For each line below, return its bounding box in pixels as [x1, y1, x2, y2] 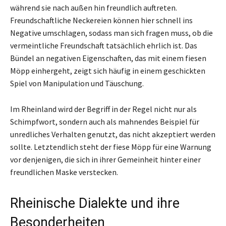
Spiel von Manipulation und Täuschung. [10, 78, 144, 88]
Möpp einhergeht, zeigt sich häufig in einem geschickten [10, 65, 205, 76]
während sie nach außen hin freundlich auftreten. [10, 2, 177, 13]
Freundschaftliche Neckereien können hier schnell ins [10, 15, 193, 25]
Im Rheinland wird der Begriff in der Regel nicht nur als [10, 103, 197, 114]
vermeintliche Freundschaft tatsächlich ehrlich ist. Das [10, 40, 197, 50]
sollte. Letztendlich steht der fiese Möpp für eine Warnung [10, 141, 211, 152]
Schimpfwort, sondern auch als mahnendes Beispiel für [10, 116, 199, 127]
